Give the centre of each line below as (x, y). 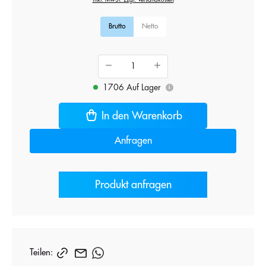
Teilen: (41, 252)
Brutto (117, 26)
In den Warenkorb (142, 115)
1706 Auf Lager (132, 87)
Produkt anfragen (133, 184)
